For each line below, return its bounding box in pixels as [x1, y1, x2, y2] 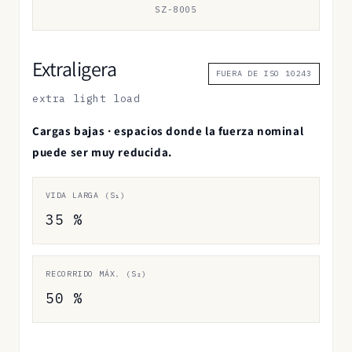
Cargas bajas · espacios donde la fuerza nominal [32, 123, 304, 138]
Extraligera [32, 54, 117, 82]
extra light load [32, 91, 141, 105]
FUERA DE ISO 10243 [215, 68, 312, 79]
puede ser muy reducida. [32, 144, 172, 159]
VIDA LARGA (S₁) [46, 189, 126, 200]
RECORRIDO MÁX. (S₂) [46, 268, 148, 279]
